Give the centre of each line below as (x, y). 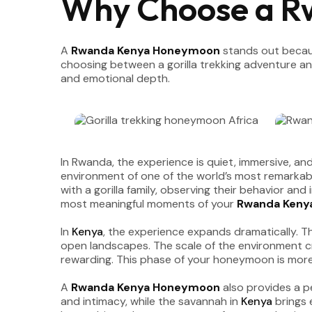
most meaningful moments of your (149, 204)
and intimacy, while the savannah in (151, 301)
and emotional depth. (115, 78)
